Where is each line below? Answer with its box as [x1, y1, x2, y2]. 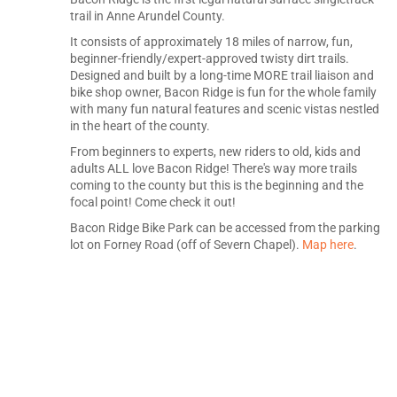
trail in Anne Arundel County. [70, 9, 225, 23]
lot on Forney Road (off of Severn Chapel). [70, 237, 302, 252]
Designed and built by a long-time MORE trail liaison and [70, 68, 374, 82]
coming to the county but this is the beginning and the [70, 178, 363, 192]
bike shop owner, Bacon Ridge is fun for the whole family [70, 85, 377, 99]
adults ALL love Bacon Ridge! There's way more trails [70, 161, 357, 175]
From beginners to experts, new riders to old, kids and [70, 144, 361, 159]
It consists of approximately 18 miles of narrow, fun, [70, 35, 353, 49]
